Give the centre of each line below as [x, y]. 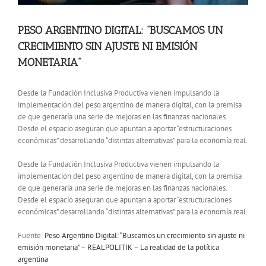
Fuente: [31, 236]
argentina [33, 259]
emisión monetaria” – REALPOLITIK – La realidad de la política [118, 248]
